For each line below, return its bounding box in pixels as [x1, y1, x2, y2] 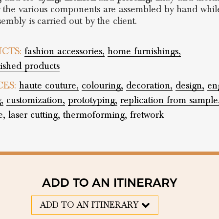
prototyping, [67, 94, 117, 106]
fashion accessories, [24, 45, 105, 57]
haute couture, [19, 80, 79, 91]
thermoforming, [63, 109, 127, 121]
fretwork [130, 109, 164, 121]
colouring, [81, 80, 123, 91]
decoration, [126, 80, 173, 91]
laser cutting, [8, 109, 60, 121]
